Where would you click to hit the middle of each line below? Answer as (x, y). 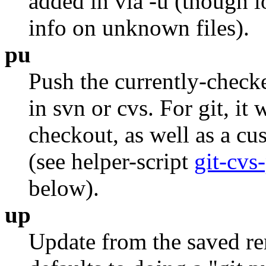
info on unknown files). (139, 27)
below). (64, 188)
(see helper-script (111, 161)
